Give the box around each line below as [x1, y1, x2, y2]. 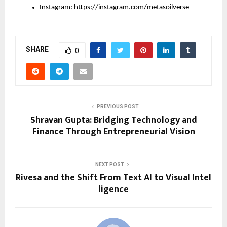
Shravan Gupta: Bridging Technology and [30, 112, 197, 128]
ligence [98, 181, 129, 197]
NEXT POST [95, 161, 124, 167]
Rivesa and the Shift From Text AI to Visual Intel [16, 170, 211, 185]
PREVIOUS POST [96, 103, 139, 109]
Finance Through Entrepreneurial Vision [32, 124, 195, 139]
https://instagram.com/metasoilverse [74, 3, 189, 11]
